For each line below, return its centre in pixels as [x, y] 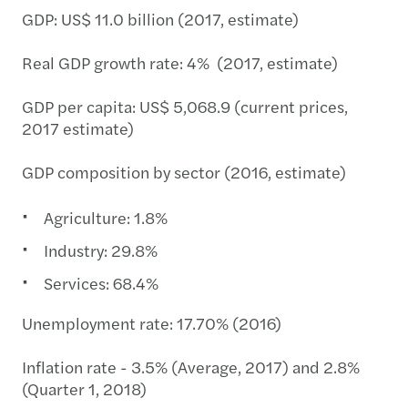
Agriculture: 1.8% [107, 217]
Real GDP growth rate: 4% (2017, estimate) [180, 62]
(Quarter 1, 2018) [84, 388]
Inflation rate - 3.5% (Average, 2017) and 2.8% [191, 366]
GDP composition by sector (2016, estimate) [184, 171]
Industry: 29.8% [102, 250]
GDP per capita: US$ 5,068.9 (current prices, [185, 106]
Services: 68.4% [101, 282]
